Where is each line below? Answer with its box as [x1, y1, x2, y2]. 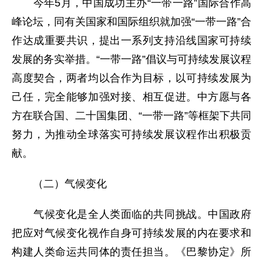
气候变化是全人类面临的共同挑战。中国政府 [12, 208, 251, 220]
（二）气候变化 [12, 178, 107, 190]
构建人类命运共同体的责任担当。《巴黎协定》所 [12, 246, 251, 258]
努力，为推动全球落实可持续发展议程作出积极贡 [12, 129, 251, 140]
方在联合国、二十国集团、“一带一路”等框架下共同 [12, 110, 251, 122]
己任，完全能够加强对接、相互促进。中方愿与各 [12, 91, 251, 103]
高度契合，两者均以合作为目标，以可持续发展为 [12, 72, 251, 84]
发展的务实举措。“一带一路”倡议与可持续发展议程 [12, 53, 251, 65]
